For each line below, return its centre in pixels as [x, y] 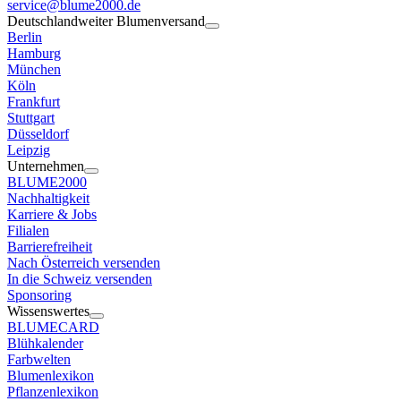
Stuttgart [31, 118]
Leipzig [29, 150]
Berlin [25, 38]
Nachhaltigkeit [48, 199]
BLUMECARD [53, 328]
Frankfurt [34, 102]
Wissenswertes [48, 311]
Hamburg [34, 54]
